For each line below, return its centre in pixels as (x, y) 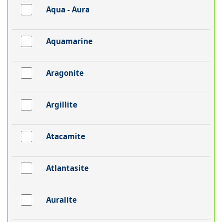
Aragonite (65, 73)
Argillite (61, 105)
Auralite (61, 200)
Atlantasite (67, 168)
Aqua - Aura (68, 10)
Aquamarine (69, 41)
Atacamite (65, 137)
